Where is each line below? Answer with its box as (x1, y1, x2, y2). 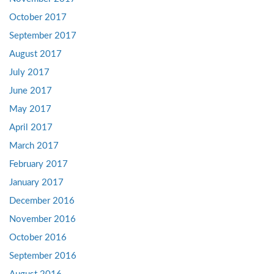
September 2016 (9, 251, 76, 261)
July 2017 (9, 67, 50, 77)
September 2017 (9, 31, 76, 40)
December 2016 (9, 196, 75, 206)
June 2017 (9, 86, 52, 95)
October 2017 (9, 12, 67, 22)
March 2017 (9, 141, 59, 150)
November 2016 (9, 214, 76, 224)
